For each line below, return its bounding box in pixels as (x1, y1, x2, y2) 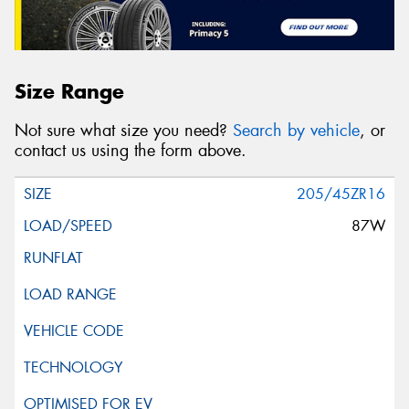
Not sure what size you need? (15, 119, 233, 142)
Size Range (15, 79, 124, 105)
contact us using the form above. (15, 139, 246, 162)
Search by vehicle (233, 119, 360, 142)
